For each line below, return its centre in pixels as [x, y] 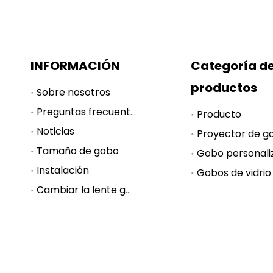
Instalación [63, 170]
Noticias [55, 131]
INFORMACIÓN [75, 66]
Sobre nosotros [73, 92]
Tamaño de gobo [78, 151]
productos [224, 88]
